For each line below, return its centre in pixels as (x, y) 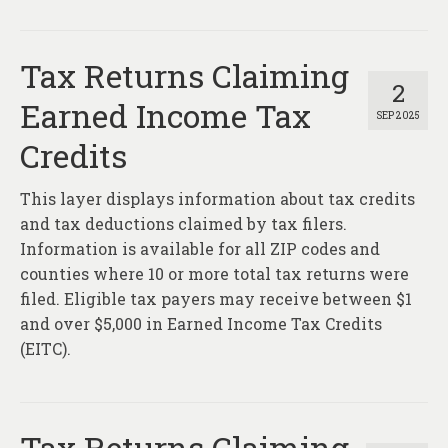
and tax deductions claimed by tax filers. (183, 224)
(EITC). (45, 349)
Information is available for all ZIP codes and (200, 249)
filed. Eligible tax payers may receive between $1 (216, 299)
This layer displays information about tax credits (217, 199)
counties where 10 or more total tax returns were (214, 274)
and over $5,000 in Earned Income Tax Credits (201, 324)
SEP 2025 (398, 116)
